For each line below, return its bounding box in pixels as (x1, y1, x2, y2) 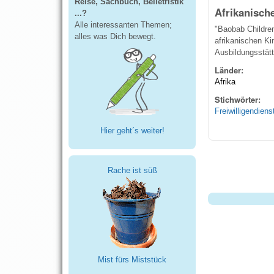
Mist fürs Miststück (98, 255, 166, 265)
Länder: (215, 64, 246, 76)
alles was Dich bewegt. (75, 31, 156, 41)
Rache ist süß (107, 166, 157, 176)
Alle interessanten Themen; (75, 20, 172, 29)
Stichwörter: (215, 94, 263, 106)
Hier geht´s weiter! (100, 126, 165, 136)
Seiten (208, 160, 247, 178)
